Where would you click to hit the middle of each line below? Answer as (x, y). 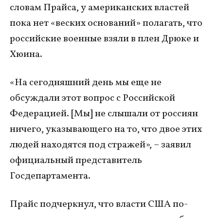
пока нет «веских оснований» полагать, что (106, 24)
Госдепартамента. (50, 176)
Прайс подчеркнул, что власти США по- (99, 205)
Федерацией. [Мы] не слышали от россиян (104, 114)
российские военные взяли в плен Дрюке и (104, 39)
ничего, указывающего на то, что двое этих (106, 130)
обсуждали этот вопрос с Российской (92, 99)
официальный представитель (76, 161)
